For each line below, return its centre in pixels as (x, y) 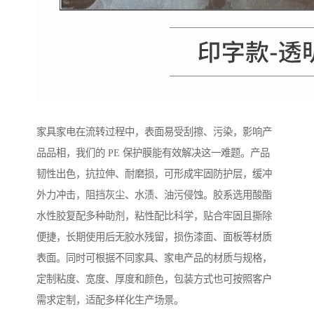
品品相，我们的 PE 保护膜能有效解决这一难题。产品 (153, 153)
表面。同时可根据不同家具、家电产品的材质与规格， (154, 258)
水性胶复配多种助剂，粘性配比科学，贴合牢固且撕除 (154, 216)
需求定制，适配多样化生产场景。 (110, 300)
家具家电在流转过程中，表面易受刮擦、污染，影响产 (154, 132)
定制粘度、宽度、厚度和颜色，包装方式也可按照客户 (154, 279)
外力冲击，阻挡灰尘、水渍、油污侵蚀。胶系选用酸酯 (154, 195)
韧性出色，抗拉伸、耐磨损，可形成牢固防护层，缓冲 (154, 174)
